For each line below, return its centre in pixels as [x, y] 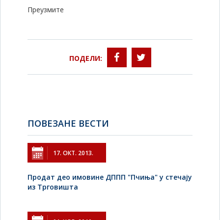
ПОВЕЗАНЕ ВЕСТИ [68, 123]
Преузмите [46, 10]
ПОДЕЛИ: [85, 58]
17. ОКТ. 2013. [73, 153]
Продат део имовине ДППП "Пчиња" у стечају [110, 177]
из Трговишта [53, 187]
